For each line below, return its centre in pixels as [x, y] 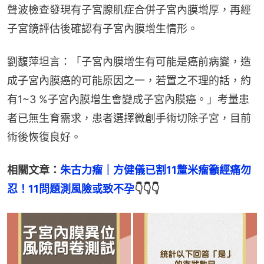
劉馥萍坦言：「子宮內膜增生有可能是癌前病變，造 [129, 61]
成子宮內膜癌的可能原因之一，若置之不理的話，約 [129, 80]
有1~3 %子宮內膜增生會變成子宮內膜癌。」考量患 [128, 99]
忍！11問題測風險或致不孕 [71, 189]
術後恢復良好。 [44, 137]
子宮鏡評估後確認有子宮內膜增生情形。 [103, 28]
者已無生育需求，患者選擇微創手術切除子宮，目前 [129, 118]
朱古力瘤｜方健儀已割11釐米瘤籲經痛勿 [156, 170]
